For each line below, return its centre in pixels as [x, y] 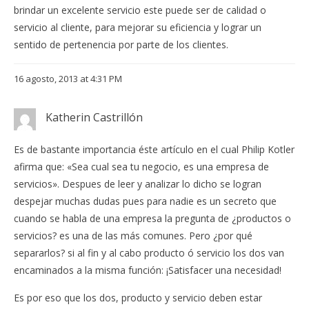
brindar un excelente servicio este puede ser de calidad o [140, 10]
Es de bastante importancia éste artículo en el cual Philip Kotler [154, 149]
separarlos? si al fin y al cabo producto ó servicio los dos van [149, 252]
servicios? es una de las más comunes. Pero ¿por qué [133, 235]
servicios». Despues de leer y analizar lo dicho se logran [138, 183]
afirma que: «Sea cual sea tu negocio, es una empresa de [141, 166]
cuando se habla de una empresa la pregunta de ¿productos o [152, 218]
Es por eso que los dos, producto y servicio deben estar [138, 297]
